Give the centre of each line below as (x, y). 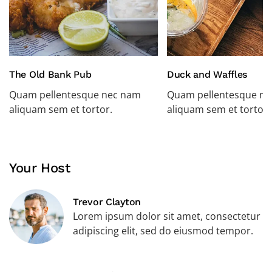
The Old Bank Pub (50, 74)
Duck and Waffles (207, 74)
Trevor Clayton (107, 202)
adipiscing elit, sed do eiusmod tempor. (163, 230)
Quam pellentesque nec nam (75, 94)
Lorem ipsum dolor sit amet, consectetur (167, 216)
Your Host (40, 168)
